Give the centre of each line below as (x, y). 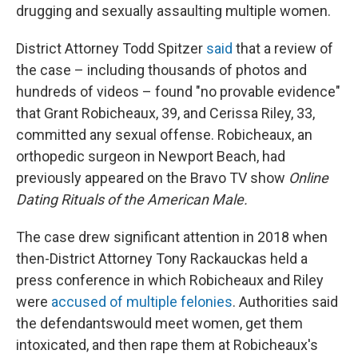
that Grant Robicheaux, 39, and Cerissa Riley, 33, (165, 113)
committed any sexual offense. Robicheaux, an (164, 135)
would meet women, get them (208, 323)
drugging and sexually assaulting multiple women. (173, 11)
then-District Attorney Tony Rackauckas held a (162, 259)
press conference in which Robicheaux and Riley (170, 280)
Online (308, 178)
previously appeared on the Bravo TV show (152, 178)
